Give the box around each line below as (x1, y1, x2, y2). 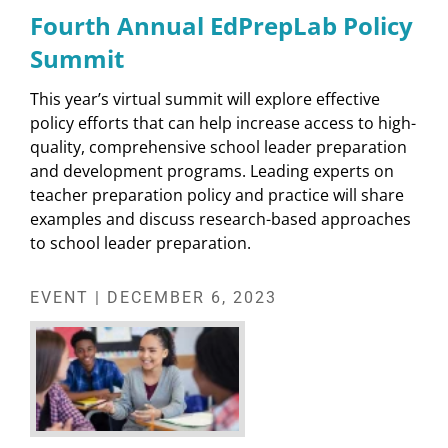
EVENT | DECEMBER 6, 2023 (30, 288, 277, 308)
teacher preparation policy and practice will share (30, 184, 404, 207)
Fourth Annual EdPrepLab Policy (30, 9, 413, 43)
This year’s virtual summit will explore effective (30, 88, 380, 111)
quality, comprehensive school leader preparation (30, 136, 407, 159)
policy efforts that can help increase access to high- (30, 112, 416, 135)
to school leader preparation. (30, 232, 251, 255)
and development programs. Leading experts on (30, 160, 394, 183)
